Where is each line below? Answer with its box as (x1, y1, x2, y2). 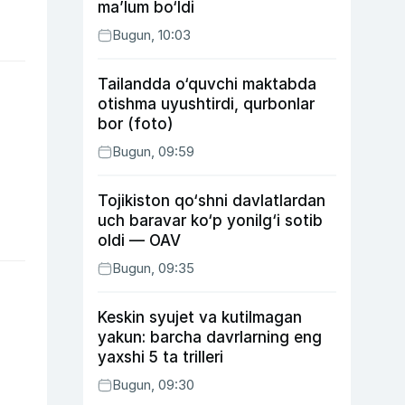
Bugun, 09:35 (112, 259, 194, 277)
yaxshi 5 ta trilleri (98, 348, 223, 366)
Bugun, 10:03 (112, 26, 191, 43)
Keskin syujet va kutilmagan (98, 308, 302, 326)
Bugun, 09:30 (112, 376, 194, 393)
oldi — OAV (98, 231, 181, 250)
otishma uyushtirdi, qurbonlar (98, 95, 315, 113)
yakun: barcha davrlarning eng (98, 328, 322, 346)
